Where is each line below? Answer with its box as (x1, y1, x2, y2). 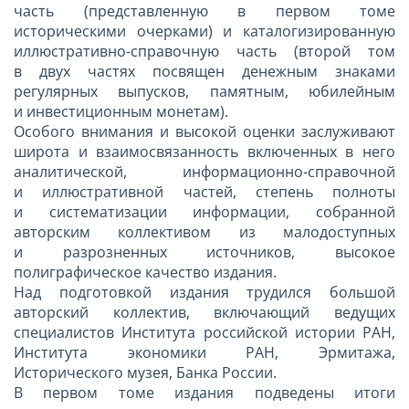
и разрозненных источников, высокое (14, 241, 395, 262)
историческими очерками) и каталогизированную (14, 20, 395, 41)
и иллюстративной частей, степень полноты (14, 181, 395, 202)
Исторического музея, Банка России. (14, 362, 277, 383)
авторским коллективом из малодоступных (14, 221, 395, 242)
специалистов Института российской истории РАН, (14, 321, 395, 342)
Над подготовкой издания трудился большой (14, 281, 395, 302)
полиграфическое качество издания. (14, 261, 277, 282)
